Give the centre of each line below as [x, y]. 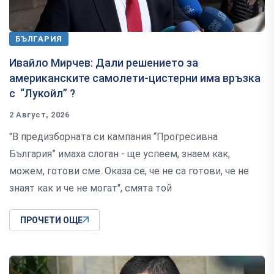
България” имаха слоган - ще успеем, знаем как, [120, 154]
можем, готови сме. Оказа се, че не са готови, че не [129, 171]
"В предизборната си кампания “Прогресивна [113, 136]
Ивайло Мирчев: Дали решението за [104, 62]
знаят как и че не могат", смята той [91, 188]
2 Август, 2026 [39, 114]
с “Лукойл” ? [42, 93]
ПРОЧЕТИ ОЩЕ [51, 220]
